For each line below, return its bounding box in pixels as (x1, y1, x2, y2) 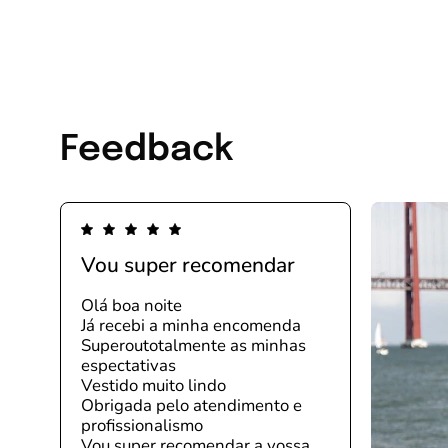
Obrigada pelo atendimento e (81, 394, 302, 418)
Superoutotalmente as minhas (81, 334, 306, 358)
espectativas (81, 354, 176, 378)
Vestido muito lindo (81, 374, 226, 398)
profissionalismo (81, 414, 203, 438)
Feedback (60, 132, 233, 169)
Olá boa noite (81, 294, 182, 318)
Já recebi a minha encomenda (81, 314, 301, 338)
